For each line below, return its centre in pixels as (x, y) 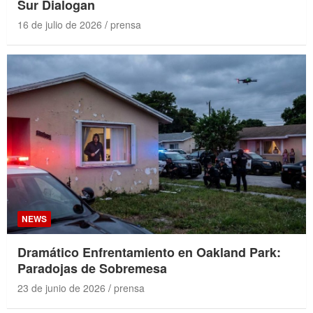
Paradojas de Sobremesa (92, 268)
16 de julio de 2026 (60, 25)
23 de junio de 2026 (61, 287)
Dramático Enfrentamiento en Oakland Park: (149, 252)
